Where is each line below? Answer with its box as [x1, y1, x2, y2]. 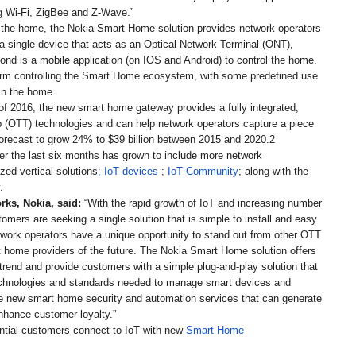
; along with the [238, 165, 308, 178]
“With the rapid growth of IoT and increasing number [81, 197, 322, 210]
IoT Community [168, 165, 238, 178]
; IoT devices [98, 165, 158, 178]
